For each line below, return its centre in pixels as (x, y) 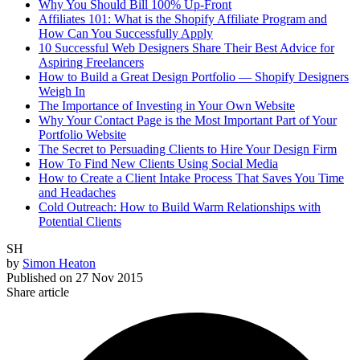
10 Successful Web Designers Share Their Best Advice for (186, 48)
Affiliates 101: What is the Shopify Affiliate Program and (183, 19)
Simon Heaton (59, 264)
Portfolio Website (82, 135)
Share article (38, 292)
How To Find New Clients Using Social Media (158, 164)
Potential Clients (80, 222)
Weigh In (62, 92)
